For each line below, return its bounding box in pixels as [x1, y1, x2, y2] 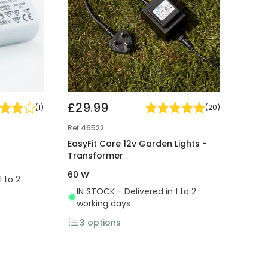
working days [77, 197, 131, 209]
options [87, 216, 121, 229]
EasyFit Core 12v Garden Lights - [68, 137, 208, 150]
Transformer [68, 149, 124, 162]
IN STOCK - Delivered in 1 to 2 [77, 185, 197, 197]
